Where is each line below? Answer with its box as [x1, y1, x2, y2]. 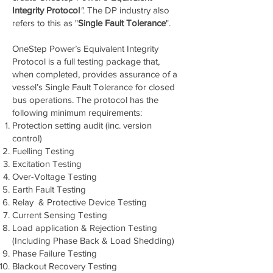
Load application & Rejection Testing [12, 222, 157, 233]
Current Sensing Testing [12, 210, 107, 220]
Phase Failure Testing [12, 248, 97, 258]
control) [12, 133, 42, 143]
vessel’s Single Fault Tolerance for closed [12, 82, 175, 92]
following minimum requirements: [12, 107, 144, 118]
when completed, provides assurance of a [12, 69, 177, 79]
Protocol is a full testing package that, [12, 56, 160, 66]
